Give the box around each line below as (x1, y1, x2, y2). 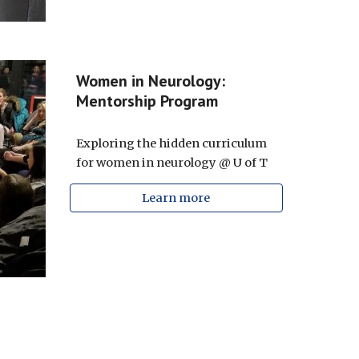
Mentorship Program (75, 91, 218, 111)
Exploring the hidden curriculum (75, 136, 267, 151)
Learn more (142, 191, 211, 205)
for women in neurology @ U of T (75, 155, 268, 170)
